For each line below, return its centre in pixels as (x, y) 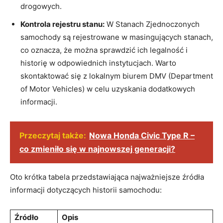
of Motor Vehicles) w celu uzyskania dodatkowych (108, 89)
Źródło (26, 217)
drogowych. (41, 6)
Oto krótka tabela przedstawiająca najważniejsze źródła (107, 177)
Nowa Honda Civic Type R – (142, 135)
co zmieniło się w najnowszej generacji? (97, 149)
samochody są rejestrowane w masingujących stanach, (117, 37)
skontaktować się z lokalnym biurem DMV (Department (117, 76)
